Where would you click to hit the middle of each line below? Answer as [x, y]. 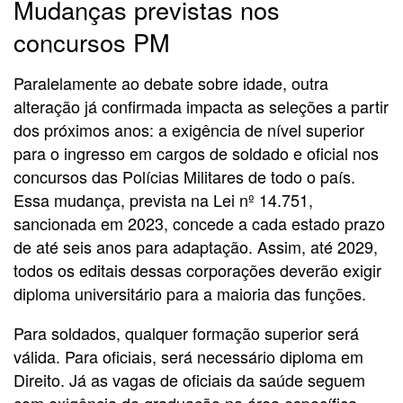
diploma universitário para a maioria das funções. [190, 293]
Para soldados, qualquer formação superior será [186, 332]
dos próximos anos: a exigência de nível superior [189, 129]
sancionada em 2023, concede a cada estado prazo [199, 223]
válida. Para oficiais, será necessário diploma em [188, 356]
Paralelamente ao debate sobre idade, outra [171, 82]
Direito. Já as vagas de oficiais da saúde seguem [189, 379]
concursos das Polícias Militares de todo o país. [184, 176]
